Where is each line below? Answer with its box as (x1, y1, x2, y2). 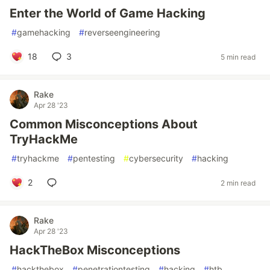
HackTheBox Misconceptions (10, 243, 180, 257)
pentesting (73, 153, 115, 163)
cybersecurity (129, 153, 183, 163)
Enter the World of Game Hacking (10, 6, 206, 20)
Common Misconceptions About (10, 117, 198, 131)
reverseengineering (84, 27, 160, 37)
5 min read (221, 52, 256, 61)
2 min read (221, 178, 256, 187)
